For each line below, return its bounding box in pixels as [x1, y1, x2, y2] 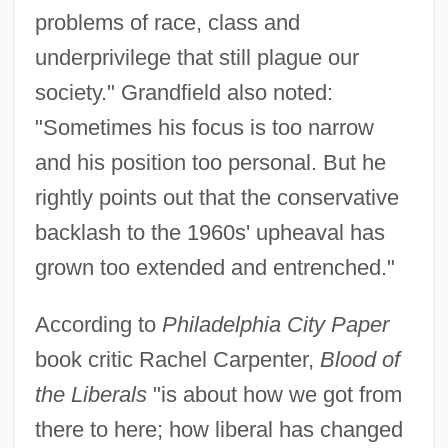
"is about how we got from [146, 381, 402, 407]
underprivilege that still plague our [34, 44, 359, 70]
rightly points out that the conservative [34, 184, 399, 210]
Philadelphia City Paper [161, 311, 389, 337]
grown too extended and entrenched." [34, 254, 395, 280]
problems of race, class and [34, 9, 300, 35]
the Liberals [34, 381, 147, 407]
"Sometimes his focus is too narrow [34, 114, 374, 140]
